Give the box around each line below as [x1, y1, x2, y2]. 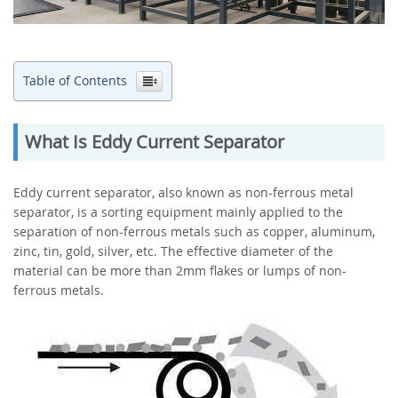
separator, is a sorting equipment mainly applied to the [13, 203, 343, 221]
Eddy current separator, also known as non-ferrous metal [13, 184, 354, 202]
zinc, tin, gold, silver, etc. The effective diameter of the [13, 243, 333, 260]
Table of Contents [23, 72, 127, 90]
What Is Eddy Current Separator [25, 130, 284, 155]
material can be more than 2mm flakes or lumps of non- [13, 262, 346, 280]
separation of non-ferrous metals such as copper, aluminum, [13, 223, 375, 241]
